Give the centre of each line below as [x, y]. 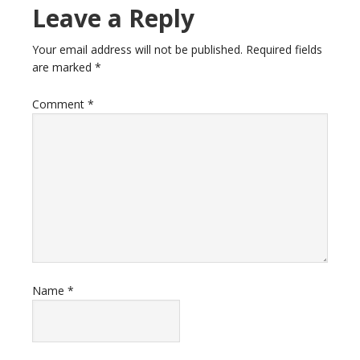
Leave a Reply [113, 18]
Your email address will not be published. [137, 49]
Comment [60, 104]
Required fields [284, 49]
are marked [63, 67]
